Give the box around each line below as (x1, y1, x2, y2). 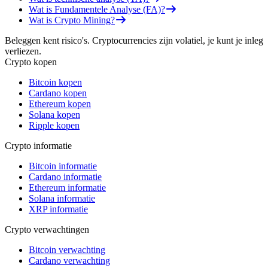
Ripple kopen (29, 120, 80, 130)
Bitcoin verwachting (29, 244, 105, 255)
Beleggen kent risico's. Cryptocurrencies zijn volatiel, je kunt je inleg (5, 35, 263, 45)
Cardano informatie (29, 171, 102, 182)
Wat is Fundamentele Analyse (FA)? (29, 4, 165, 14)
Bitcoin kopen (29, 77, 82, 87)
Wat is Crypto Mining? (29, 14, 115, 25)
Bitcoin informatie (29, 160, 97, 171)
